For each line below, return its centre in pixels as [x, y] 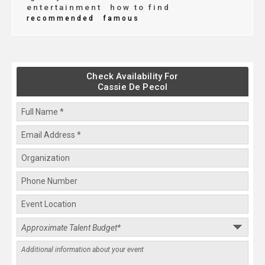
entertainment [64, 7]
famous [119, 19]
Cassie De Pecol [132, 87]
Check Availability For [132, 77]
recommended [61, 19]
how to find [138, 7]
